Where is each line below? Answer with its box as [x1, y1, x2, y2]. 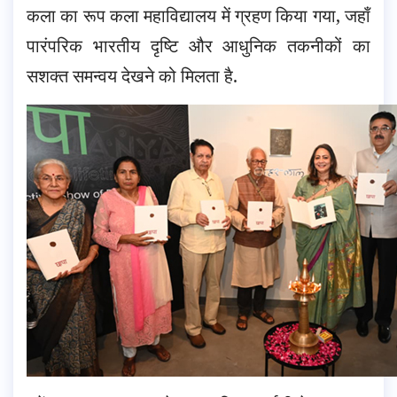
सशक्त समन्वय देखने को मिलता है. [27, 63, 237, 88]
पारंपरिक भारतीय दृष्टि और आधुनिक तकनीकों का [27, 33, 370, 58]
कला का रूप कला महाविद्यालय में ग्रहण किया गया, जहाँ [27, 3, 370, 27]
